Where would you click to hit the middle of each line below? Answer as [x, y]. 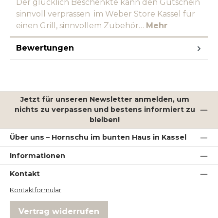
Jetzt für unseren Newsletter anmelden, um [105, 100]
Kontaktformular [36, 190]
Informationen [37, 155]
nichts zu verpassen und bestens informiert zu [105, 110]
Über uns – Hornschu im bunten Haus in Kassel [98, 137]
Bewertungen [45, 48]
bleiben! [105, 120]
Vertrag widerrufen [59, 211]
